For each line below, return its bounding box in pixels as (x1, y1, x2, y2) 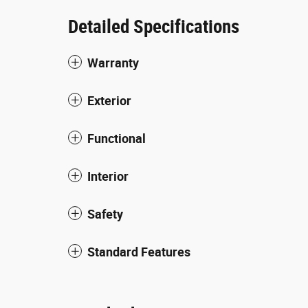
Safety (87, 206, 123, 221)
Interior (87, 168, 129, 184)
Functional (87, 131, 146, 146)
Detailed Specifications (68, 15, 239, 38)
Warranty (87, 55, 139, 70)
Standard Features (87, 244, 190, 259)
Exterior (87, 93, 131, 108)
